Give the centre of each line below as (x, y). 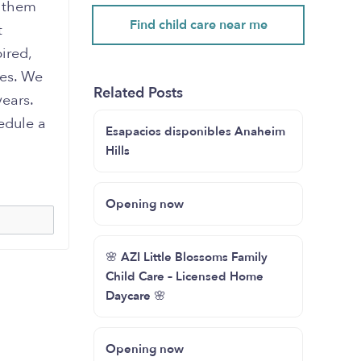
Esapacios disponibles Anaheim (195, 131)
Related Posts (138, 93)
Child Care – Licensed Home (185, 276)
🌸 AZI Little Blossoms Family (187, 257)
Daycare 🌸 (136, 296)
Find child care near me (198, 25)
